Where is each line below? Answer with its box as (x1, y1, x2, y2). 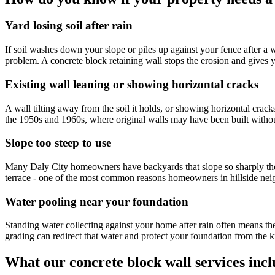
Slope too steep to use (5, 136, 111, 150)
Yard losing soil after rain (5, 19, 133, 33)
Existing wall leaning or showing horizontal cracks (5, 77, 258, 91)
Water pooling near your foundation (5, 195, 188, 208)
